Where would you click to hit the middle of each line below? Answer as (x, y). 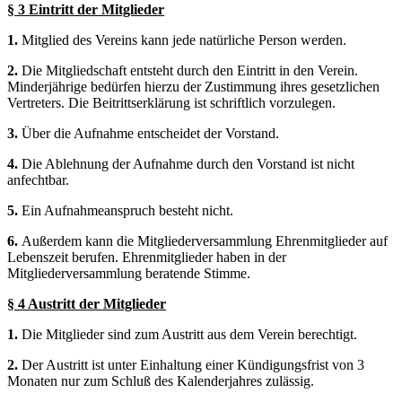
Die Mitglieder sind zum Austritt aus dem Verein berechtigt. (189, 334)
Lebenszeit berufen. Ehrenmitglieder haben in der (147, 257)
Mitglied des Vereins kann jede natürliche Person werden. (184, 39)
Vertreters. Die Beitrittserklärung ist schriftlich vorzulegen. (171, 102)
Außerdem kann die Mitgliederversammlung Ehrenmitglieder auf (205, 240)
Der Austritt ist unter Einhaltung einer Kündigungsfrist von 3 (193, 364)
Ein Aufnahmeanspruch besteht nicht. (127, 210)
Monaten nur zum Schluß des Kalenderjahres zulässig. (161, 380)
